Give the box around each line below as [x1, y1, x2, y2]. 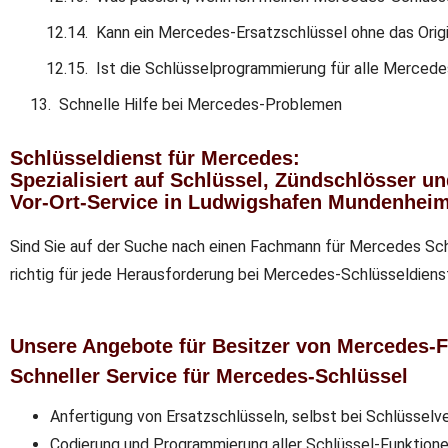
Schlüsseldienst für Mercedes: [10, 146, 300, 169]
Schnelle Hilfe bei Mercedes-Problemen [59, 94, 342, 114]
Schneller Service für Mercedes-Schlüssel [10, 364, 408, 387]
